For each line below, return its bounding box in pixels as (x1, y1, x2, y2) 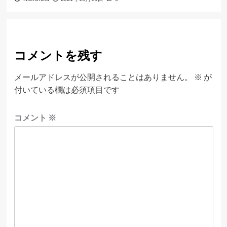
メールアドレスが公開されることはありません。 (14, 72, 193, 82)
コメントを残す (14, 47, 102, 65)
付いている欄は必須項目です (14, 85, 120, 94)
